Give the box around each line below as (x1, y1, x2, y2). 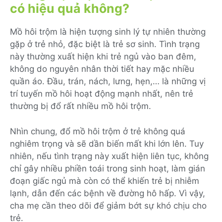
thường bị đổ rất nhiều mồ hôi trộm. (10, 101, 151, 111)
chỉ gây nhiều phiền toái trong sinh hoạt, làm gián (10, 163, 205, 173)
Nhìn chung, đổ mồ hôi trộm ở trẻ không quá (10, 126, 185, 136)
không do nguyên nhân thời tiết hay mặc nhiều (10, 64, 194, 74)
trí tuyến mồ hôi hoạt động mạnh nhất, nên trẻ (10, 89, 193, 99)
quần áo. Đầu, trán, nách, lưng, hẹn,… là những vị (10, 76, 206, 87)
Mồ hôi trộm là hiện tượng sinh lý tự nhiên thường (10, 27, 206, 37)
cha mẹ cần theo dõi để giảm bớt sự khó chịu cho (10, 200, 207, 211)
